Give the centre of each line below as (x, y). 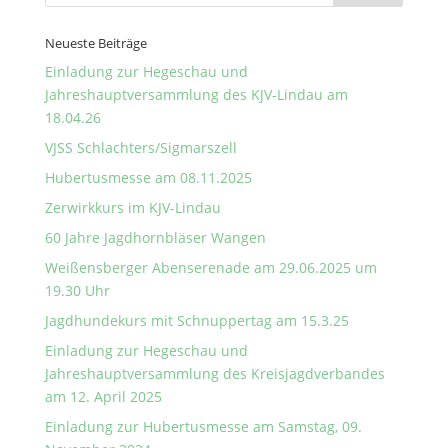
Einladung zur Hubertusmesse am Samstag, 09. (203, 426)
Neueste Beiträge (95, 43)
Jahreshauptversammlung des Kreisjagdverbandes (214, 373)
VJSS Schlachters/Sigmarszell (140, 147)
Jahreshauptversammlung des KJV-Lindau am (196, 94)
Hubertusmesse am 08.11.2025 (148, 177)
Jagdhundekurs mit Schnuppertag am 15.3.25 (196, 320)
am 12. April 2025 (103, 396)
